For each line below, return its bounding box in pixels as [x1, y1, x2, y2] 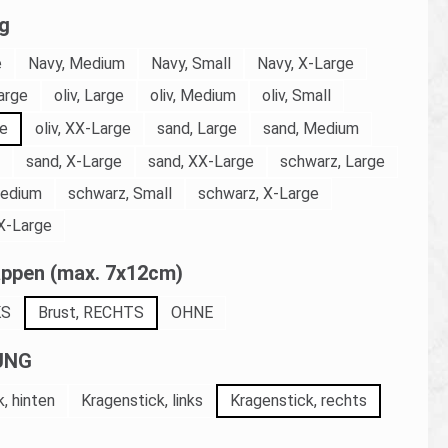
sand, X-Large [25, 152, 122, 171]
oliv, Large [53, 86, 124, 105]
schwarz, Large [279, 152, 385, 171]
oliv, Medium [149, 86, 236, 105]
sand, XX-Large [147, 152, 254, 171]
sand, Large [156, 119, 237, 138]
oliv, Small [261, 86, 331, 105]
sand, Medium [262, 119, 359, 138]
